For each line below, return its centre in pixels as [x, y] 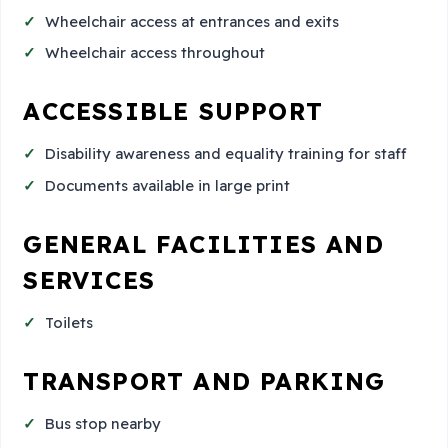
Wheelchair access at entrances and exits [192, 21]
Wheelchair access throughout [155, 53]
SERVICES [89, 279]
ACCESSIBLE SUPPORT [173, 111]
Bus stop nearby [103, 424]
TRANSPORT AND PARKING [204, 381]
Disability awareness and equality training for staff [226, 154]
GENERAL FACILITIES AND [203, 243]
